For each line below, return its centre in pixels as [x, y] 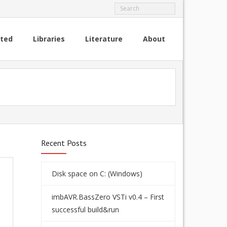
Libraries [49, 39]
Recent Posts [64, 143]
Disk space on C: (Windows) [97, 174]
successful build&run [85, 210]
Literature [104, 39]
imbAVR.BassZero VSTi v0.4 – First [108, 197]
